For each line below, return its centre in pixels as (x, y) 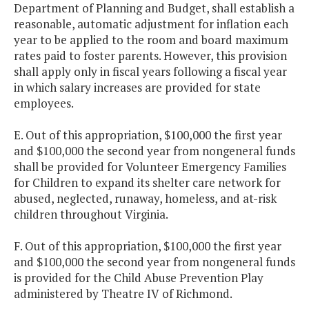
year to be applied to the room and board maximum (151, 40)
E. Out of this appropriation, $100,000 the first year (148, 135)
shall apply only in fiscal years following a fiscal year (150, 72)
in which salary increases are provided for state (137, 88)
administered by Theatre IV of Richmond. (123, 294)
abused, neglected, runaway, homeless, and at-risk (145, 199)
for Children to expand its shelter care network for (147, 183)
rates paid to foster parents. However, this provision (150, 56)
